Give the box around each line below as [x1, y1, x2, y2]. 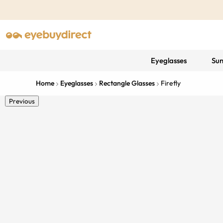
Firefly [161, 79, 181, 88]
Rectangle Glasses [99, 79, 155, 88]
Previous [9, 97, 35, 105]
